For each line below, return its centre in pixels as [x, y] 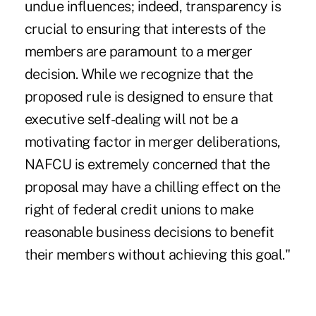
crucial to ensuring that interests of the [145, 29]
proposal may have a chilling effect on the [152, 187]
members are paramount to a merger [138, 51]
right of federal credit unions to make [139, 209]
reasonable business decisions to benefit [149, 232]
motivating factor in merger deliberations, [152, 141]
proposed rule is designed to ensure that [149, 96]
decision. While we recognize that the [139, 74]
